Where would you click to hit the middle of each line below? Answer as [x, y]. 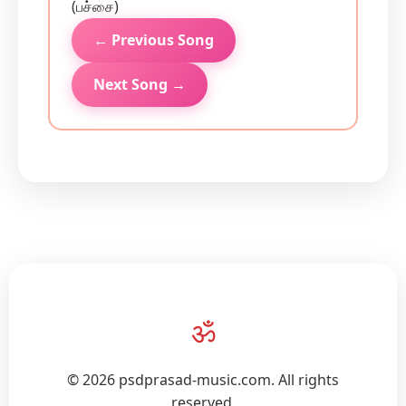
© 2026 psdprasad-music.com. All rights [203, 380]
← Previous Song [154, 40]
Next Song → [140, 84]
